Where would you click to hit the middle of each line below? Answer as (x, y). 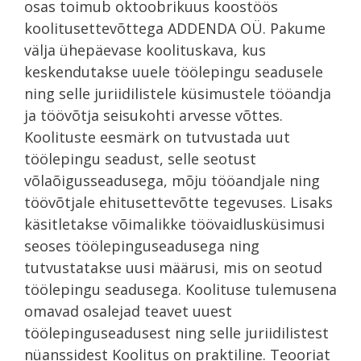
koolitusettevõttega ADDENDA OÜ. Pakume (175, 28)
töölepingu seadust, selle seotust (140, 158)
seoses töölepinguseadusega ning (142, 245)
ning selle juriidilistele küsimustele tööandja (178, 93)
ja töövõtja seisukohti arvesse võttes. (154, 115)
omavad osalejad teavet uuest (128, 311)
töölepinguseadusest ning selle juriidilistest (176, 332)
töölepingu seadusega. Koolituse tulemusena (180, 289)
